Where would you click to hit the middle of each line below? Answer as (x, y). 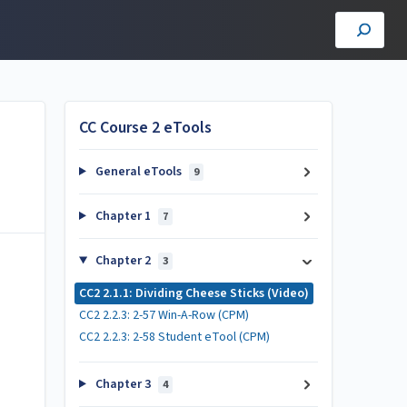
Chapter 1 (123, 216)
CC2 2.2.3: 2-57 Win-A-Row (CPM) (164, 315)
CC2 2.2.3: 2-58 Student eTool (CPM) (174, 337)
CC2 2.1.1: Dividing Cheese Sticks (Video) (194, 293)
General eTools (138, 172)
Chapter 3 (123, 384)
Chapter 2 (123, 261)
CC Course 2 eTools (145, 128)
